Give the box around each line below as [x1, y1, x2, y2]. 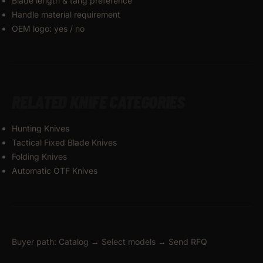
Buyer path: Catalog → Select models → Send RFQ [12, 236, 207, 247]
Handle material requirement [12, 9, 120, 19]
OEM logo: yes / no [12, 23, 85, 33]
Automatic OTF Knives [12, 165, 97, 176]
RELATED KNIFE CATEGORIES [12, 90, 185, 112]
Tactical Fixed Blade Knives [12, 137, 117, 147]
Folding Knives [12, 151, 67, 161]
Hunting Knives [12, 123, 69, 133]
